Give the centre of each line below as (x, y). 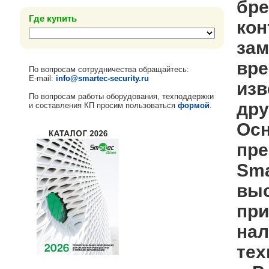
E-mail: (42, 78)
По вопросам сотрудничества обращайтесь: (109, 69)
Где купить (53, 18)
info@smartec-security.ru (102, 78)
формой (194, 105)
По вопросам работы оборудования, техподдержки (121, 96)
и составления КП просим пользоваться (103, 105)
